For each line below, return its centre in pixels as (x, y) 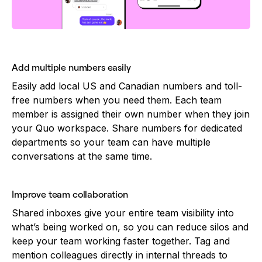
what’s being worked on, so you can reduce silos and (130, 227)
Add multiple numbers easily (71, 68)
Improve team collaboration (70, 194)
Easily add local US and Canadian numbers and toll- (127, 86)
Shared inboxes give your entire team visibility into (123, 213)
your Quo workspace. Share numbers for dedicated (127, 128)
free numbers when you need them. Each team (117, 100)
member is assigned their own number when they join (131, 114)
